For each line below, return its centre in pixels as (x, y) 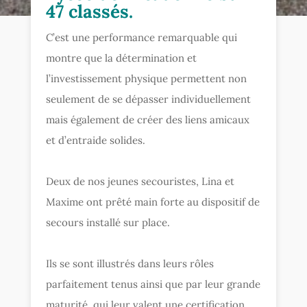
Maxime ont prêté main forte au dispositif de (153, 201)
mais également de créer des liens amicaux (148, 119)
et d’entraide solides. (96, 140)
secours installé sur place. (108, 222)
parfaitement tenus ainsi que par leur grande (153, 284)
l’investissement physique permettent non (147, 78)
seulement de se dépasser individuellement (149, 99)
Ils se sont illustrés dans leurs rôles (130, 263)
